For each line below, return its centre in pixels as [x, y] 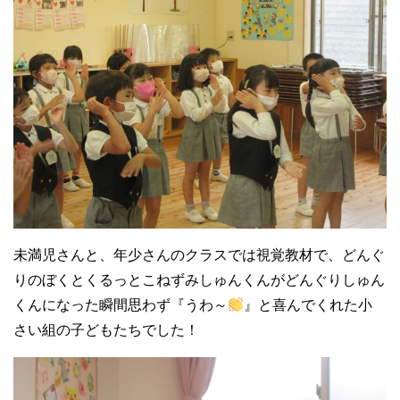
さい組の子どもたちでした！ [106, 330]
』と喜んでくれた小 [308, 305]
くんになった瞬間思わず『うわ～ [121, 305]
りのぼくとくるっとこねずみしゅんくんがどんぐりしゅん [199, 280]
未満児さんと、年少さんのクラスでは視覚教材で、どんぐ [199, 255]
